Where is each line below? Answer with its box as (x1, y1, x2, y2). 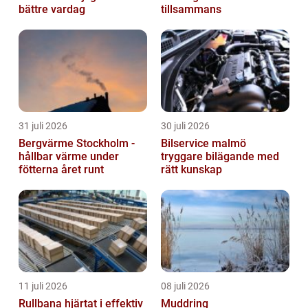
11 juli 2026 (19, 280, 67, 291)
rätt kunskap (161, 162, 222, 176)
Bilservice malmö (161, 136, 246, 150)
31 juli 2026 (19, 120, 67, 131)
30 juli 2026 (161, 120, 210, 131)
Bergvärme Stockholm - (19, 136, 135, 150)
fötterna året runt (19, 162, 104, 176)
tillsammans (161, 2, 221, 16)
